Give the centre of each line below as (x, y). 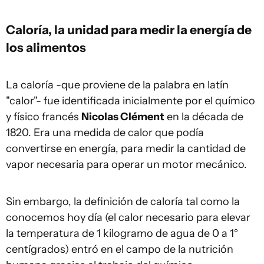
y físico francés (44, 116)
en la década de (204, 116)
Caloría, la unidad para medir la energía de (129, 29)
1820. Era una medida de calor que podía (105, 132)
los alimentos (46, 47)
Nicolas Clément (123, 116)
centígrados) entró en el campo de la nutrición (120, 249)
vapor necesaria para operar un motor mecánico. (126, 164)
